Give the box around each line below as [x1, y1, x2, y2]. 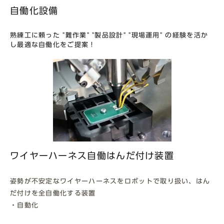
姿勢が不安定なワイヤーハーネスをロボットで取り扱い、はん [10, 177, 210, 184]
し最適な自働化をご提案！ [10, 41, 96, 48]
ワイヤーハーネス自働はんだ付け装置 [10, 151, 174, 160]
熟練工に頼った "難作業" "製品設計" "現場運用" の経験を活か [10, 31, 208, 38]
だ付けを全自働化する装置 [10, 189, 96, 196]
